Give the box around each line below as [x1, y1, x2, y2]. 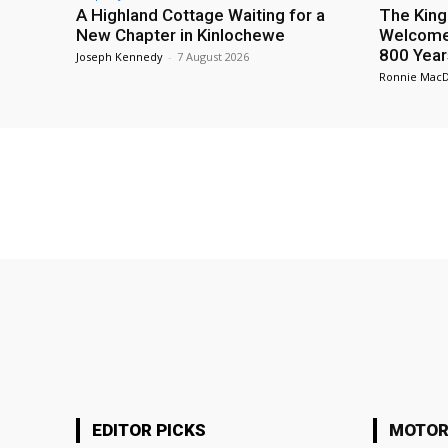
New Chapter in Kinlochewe [76, 25, 285, 46]
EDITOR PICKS [92, 419, 206, 440]
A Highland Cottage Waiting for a [76, 5, 325, 26]
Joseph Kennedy [76, 49, 163, 65]
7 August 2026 [177, 49, 249, 65]
